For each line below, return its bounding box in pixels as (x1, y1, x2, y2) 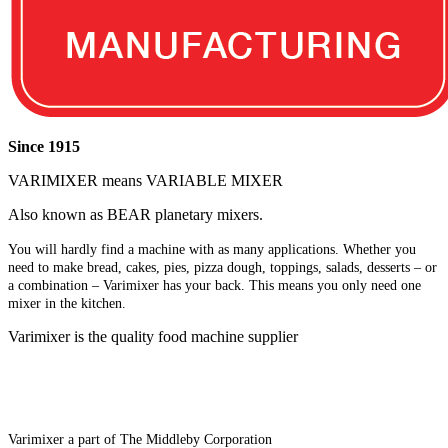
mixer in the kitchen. (8, 295, 126, 312)
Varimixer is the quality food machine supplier (8, 328, 298, 346)
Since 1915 (8, 138, 80, 156)
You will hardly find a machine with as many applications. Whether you (8, 241, 416, 258)
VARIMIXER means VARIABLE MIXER (8, 172, 283, 190)
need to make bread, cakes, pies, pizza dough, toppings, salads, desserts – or (8, 259, 437, 276)
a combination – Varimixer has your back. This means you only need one (8, 277, 421, 294)
